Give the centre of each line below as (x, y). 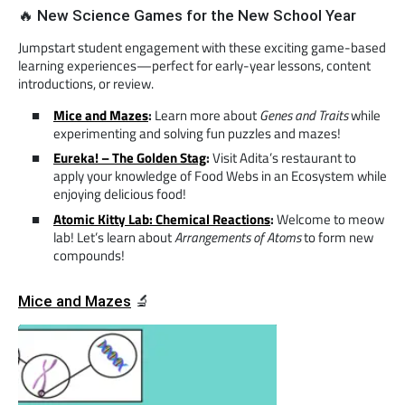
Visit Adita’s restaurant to (284, 158)
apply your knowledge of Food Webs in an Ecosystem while (220, 176)
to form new (337, 237)
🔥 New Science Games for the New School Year (187, 15)
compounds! (89, 255)
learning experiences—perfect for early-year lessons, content (194, 65)
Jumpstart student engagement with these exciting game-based (202, 47)
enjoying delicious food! (120, 194)
